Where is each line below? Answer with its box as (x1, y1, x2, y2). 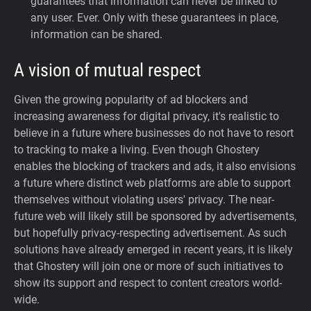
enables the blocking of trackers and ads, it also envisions (14, 160, 296, 173)
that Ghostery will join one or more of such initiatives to (14, 260, 283, 273)
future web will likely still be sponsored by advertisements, (14, 210, 296, 223)
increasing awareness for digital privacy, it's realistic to (14, 110, 279, 123)
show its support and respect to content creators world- (14, 276, 282, 289)
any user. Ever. (31, 11, 100, 24)
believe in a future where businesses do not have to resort (14, 126, 294, 140)
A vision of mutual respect (14, 60, 201, 81)
